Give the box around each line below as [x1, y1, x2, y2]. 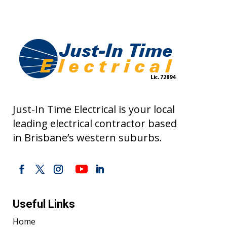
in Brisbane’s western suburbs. [13, 131, 162, 145]
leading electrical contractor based [13, 117, 177, 131]
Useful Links [13, 198, 75, 211]
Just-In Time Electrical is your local [13, 102, 175, 117]
